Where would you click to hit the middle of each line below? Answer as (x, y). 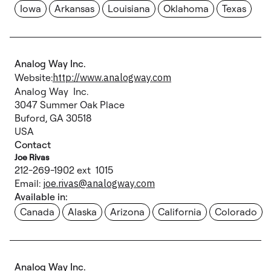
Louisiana (129, 8)
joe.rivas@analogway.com (99, 183)
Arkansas (74, 8)
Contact (33, 145)
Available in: (41, 197)
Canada (37, 212)
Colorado (236, 212)
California (180, 212)
